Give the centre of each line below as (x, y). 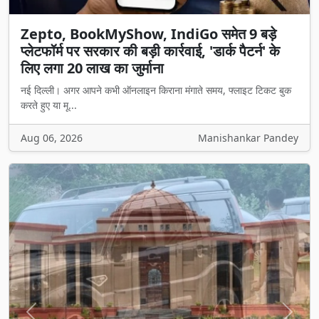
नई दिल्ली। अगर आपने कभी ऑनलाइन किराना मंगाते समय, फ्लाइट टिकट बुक (156, 90)
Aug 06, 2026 (52, 137)
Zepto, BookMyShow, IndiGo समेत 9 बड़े (148, 33)
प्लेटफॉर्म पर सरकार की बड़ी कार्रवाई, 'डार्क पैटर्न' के (150, 51)
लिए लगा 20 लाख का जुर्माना (92, 68)
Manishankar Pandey (248, 137)
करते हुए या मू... (49, 105)
